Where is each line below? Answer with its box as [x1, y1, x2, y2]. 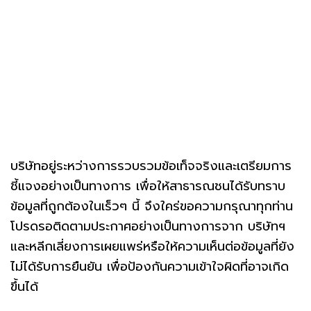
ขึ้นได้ [10, 276, 38, 296]
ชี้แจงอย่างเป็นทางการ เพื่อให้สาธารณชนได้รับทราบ [10, 176, 285, 196]
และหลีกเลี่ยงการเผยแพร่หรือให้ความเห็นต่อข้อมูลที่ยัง [10, 236, 294, 256]
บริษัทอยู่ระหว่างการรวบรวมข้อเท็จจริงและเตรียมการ [10, 155, 292, 176]
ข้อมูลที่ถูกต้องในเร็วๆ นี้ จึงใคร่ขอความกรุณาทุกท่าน [10, 196, 293, 216]
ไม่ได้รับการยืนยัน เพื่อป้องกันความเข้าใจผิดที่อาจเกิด [10, 256, 289, 276]
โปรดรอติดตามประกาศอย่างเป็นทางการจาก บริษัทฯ [10, 216, 285, 236]
